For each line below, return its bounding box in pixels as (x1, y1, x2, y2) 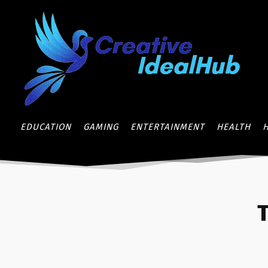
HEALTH (217, 121, 251, 132)
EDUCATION (20, 121, 71, 132)
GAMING (83, 121, 118, 132)
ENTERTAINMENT (130, 121, 205, 132)
